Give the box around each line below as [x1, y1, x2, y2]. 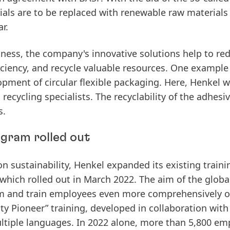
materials [187, 6, 228, 18]
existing [166, 159, 201, 171]
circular [45, 76, 77, 88]
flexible [80, 76, 111, 88]
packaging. [114, 76, 162, 88]
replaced [59, 6, 97, 18]
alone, [111, 216, 138, 228]
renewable [121, 6, 166, 18]
